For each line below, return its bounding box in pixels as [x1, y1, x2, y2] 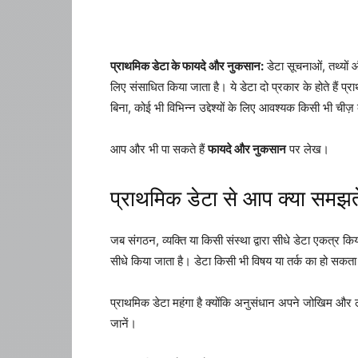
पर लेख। [286, 141, 329, 157]
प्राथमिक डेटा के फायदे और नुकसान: [110, 58, 264, 74]
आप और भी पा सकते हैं [110, 141, 208, 157]
